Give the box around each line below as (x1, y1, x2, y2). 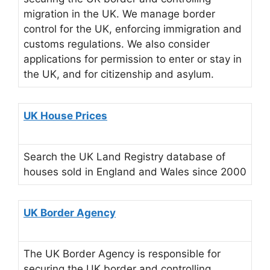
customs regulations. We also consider (24, 38, 210, 51)
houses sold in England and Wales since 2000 (24, 165, 246, 178)
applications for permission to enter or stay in (24, 53, 242, 66)
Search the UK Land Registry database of (24, 150, 225, 163)
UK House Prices (24, 109, 107, 122)
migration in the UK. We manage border (24, 8, 215, 20)
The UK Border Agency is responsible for (24, 248, 221, 260)
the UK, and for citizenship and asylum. (24, 68, 214, 81)
